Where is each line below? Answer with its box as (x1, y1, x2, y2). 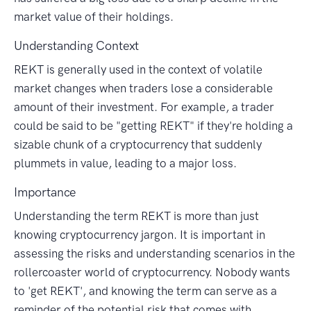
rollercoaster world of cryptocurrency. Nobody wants (14, 265, 290, 280)
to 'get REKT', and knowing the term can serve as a (14, 284, 277, 299)
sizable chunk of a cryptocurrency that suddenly (14, 137, 262, 152)
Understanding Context (14, 38, 140, 54)
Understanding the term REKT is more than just (14, 209, 259, 224)
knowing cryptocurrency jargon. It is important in (14, 228, 265, 242)
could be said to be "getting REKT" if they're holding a (14, 119, 293, 133)
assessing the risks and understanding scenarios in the (14, 246, 295, 261)
